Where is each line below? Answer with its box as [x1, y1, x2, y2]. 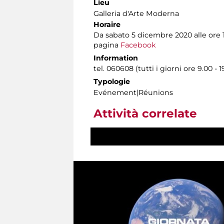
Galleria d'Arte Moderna [93, 9, 179, 18]
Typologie [93, 77, 130, 86]
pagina [93, 40, 120, 50]
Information [93, 53, 138, 63]
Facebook [120, 40, 156, 50]
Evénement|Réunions [93, 88, 173, 97]
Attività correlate [93, 106, 197, 121]
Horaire [93, 20, 120, 29]
